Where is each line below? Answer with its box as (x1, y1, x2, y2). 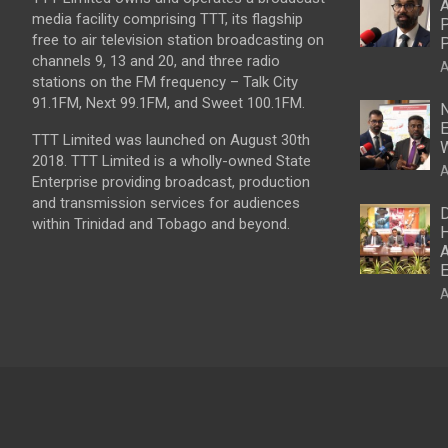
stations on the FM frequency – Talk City (32, 72, 298, 91)
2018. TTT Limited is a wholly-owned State (32, 151, 311, 170)
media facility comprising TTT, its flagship (32, 9, 303, 28)
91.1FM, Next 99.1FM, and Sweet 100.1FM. (32, 93, 305, 112)
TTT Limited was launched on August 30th (32, 130, 310, 149)
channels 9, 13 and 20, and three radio (32, 51, 280, 70)
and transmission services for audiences (32, 193, 300, 212)
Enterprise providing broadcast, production (32, 172, 310, 191)
